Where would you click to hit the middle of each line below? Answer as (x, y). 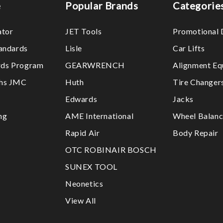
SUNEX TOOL (91, 167)
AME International (100, 116)
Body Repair (196, 133)
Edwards (81, 99)
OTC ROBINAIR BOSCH (111, 150)
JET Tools (84, 31)
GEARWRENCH (95, 65)
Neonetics (84, 183)
